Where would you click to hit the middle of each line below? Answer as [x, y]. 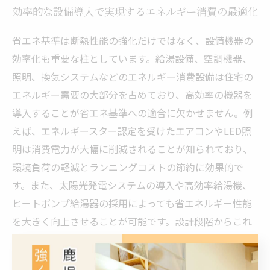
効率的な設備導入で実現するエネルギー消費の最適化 [135, 12]
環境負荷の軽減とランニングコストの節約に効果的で [128, 167]
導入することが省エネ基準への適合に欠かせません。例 [133, 113]
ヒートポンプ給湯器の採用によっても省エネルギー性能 [132, 203]
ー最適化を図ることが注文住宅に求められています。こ [132, 257]
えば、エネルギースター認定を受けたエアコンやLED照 [132, 131]
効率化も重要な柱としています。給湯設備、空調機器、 [132, 58]
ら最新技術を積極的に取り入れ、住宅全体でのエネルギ [133, 239]
